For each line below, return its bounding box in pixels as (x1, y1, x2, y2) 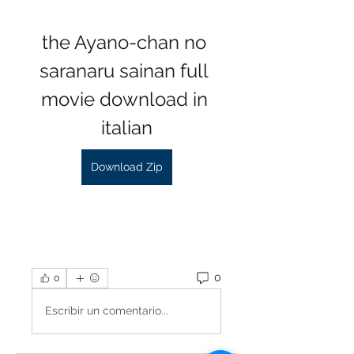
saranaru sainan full (40, 58, 209, 82)
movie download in (40, 87, 208, 111)
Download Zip (90, 160, 163, 173)
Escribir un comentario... (45, 304, 168, 318)
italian (100, 115, 153, 139)
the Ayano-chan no (42, 30, 206, 54)
